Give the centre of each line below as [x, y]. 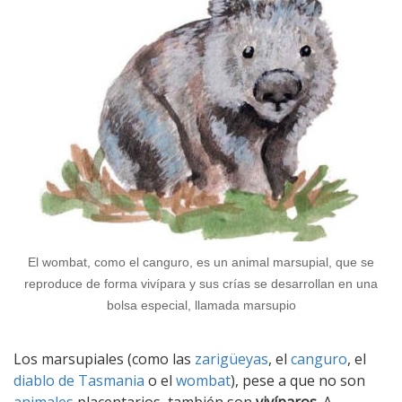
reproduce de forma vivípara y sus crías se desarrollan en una [201, 284]
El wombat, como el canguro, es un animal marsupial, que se [201, 262]
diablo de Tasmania [79, 380]
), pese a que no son [298, 380]
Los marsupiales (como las [104, 358]
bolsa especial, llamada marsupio [201, 306]
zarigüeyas [232, 358]
